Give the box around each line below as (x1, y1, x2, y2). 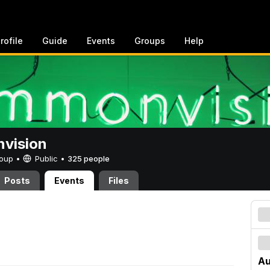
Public (33, 154, 60, 163)
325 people (67, 154, 110, 163)
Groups (134, 36, 165, 46)
